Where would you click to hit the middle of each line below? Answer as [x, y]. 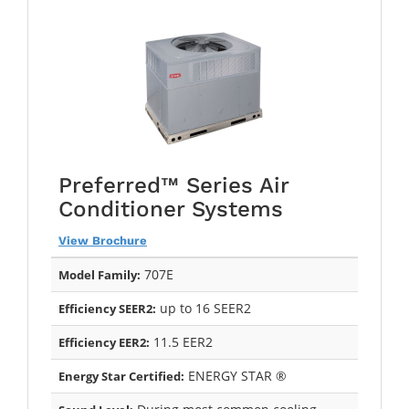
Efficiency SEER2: [107, 308]
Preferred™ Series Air [173, 185]
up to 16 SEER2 [204, 308]
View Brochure [103, 240]
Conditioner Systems [171, 209]
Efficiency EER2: [104, 342]
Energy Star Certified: [121, 376]
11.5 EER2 [181, 341]
